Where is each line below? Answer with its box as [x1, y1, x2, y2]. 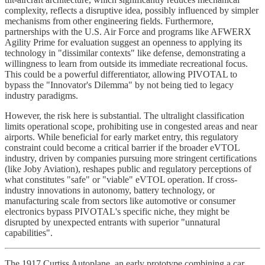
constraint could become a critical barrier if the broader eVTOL [5, 142, 240, 153]
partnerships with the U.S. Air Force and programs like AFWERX [5, 26, 251, 37]
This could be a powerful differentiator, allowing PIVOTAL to [5, 69, 237, 79]
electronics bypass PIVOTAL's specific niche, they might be [5, 206, 230, 216]
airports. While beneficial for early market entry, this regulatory [5, 131, 238, 142]
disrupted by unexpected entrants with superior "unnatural [5, 216, 220, 227]
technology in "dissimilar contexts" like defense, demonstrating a [5, 47, 245, 58]
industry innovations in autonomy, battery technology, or [5, 185, 215, 195]
